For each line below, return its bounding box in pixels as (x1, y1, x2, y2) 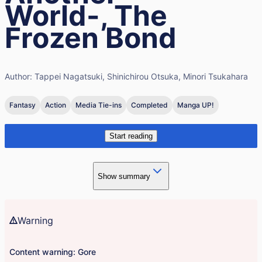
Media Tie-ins (75, 101, 122, 110)
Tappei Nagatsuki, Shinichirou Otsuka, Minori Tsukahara (35, 71, 248, 82)
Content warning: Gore (9, 246, 96, 257)
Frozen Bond (5, 20, 177, 56)
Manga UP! (177, 101, 214, 110)
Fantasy (9, 101, 36, 110)
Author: (5, 71, 35, 82)
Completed (131, 101, 168, 110)
